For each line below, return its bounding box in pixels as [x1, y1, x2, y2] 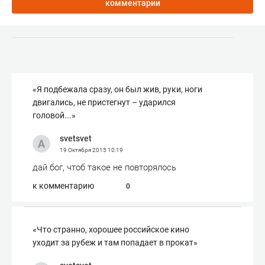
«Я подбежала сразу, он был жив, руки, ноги [33, 85, 202, 94]
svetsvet [60, 134, 92, 143]
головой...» [33, 111, 76, 120]
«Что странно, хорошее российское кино [33, 225, 189, 234]
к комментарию [33, 181, 94, 190]
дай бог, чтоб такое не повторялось [33, 162, 176, 173]
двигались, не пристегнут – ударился [33, 98, 176, 107]
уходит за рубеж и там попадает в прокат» [33, 238, 198, 247]
